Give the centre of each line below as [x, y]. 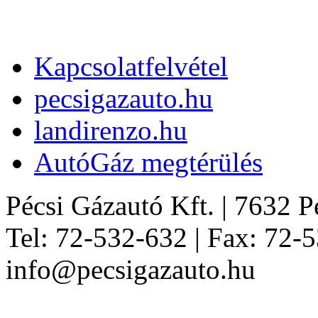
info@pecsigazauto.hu [131, 269]
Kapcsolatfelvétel [131, 66]
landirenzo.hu [111, 130]
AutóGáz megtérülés [148, 162]
